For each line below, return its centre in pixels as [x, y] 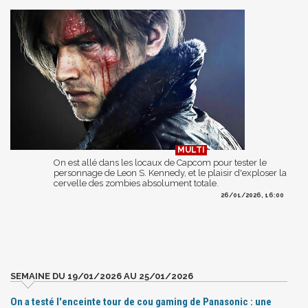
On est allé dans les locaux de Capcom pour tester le [160, 162]
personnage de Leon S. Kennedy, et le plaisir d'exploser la [170, 173]
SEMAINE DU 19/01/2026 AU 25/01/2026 [102, 276]
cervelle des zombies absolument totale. [136, 183]
